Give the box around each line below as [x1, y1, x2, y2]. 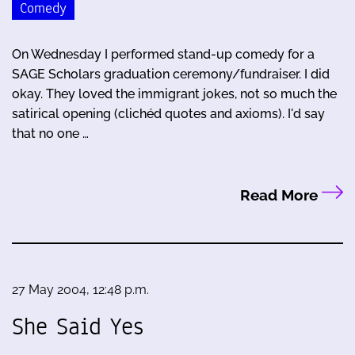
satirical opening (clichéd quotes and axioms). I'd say [12, 106, 325, 122]
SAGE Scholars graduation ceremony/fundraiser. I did [12, 67, 330, 82]
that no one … [12, 126, 89, 142]
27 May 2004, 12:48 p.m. [12, 282, 149, 298]
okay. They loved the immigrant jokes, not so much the [12, 86, 337, 102]
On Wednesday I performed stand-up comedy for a [12, 47, 315, 63]
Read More [239, 186, 322, 204]
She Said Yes [12, 310, 143, 344]
